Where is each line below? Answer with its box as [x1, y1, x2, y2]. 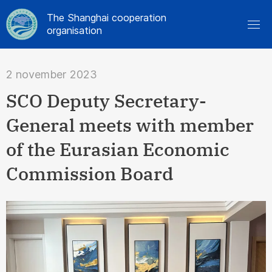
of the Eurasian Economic [6, 137, 229, 161]
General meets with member [6, 113, 254, 137]
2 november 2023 [6, 68, 97, 81]
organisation [47, 24, 102, 36]
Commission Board [6, 161, 174, 185]
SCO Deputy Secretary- [6, 89, 206, 112]
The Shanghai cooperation [47, 12, 166, 24]
